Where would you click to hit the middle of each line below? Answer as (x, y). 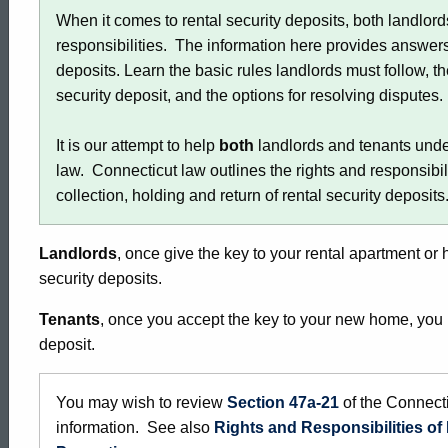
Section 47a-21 (283, 402)
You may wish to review (141, 402)
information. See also (135, 427)
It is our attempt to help (137, 145)
